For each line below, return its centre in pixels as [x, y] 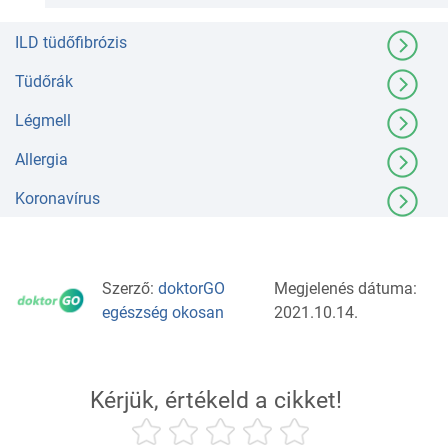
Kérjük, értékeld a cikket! [216, 401]
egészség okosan [163, 312]
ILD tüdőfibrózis [71, 43]
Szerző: [130, 288]
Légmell [43, 121]
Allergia [41, 160]
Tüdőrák [44, 82]
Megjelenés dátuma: [345, 288]
